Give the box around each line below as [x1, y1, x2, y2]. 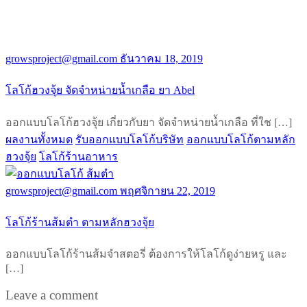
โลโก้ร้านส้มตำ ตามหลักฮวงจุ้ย [5, 216, 154, 228]
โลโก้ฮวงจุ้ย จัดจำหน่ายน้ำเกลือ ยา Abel [5, 84, 195, 97]
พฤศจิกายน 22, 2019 [120, 184, 215, 197]
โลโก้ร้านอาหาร [39, 150, 118, 162]
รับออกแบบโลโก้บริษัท [75, 133, 184, 145]
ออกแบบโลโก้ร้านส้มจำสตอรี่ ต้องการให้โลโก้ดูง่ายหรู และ [5, 248, 287, 260]
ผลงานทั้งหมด [5, 133, 73, 145]
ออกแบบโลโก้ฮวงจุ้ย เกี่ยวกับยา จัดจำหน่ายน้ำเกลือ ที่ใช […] [5, 116, 292, 128]
